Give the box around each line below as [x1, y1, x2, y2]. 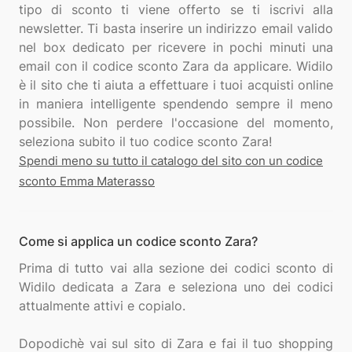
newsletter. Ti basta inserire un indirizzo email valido [19, 20, 333, 36]
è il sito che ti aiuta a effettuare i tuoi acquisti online [19, 77, 333, 93]
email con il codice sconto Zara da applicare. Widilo [19, 58, 333, 74]
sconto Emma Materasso [19, 174, 155, 189]
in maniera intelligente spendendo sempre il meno [19, 96, 333, 112]
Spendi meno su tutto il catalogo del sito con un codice [19, 153, 323, 168]
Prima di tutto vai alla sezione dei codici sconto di [19, 260, 333, 276]
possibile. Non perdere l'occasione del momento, [19, 115, 333, 130]
